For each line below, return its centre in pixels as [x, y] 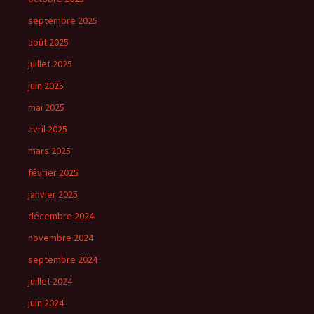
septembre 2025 [63, 20]
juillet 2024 [50, 281]
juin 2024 [46, 302]
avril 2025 [48, 129]
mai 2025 [46, 107]
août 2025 [48, 42]
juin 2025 [46, 85]
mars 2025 [49, 150]
